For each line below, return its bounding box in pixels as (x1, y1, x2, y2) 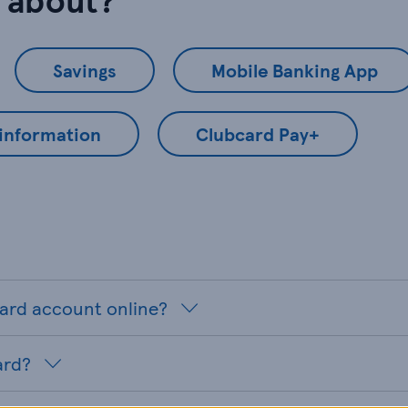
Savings (53, 57, 117, 83)
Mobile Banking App (211, 57, 378, 83)
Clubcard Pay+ (196, 121, 320, 147)
